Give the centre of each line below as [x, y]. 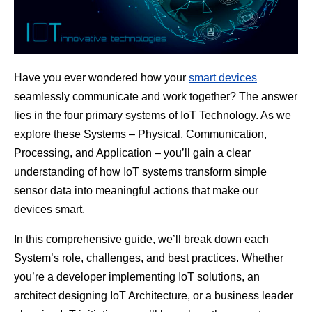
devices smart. [49, 209]
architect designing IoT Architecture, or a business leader [154, 295]
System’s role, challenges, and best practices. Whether [149, 258]
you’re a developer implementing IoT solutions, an [137, 276]
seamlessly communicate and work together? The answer [156, 96]
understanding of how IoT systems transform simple [140, 171]
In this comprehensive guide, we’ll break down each [141, 239]
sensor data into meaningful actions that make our [136, 190]
